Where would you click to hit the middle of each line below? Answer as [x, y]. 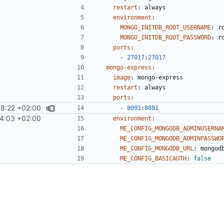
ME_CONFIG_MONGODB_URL [157, 148]
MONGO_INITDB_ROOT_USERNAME [165, 27]
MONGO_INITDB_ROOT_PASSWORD [165, 37]
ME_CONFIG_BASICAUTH [153, 158]
